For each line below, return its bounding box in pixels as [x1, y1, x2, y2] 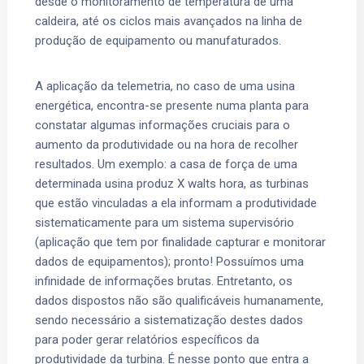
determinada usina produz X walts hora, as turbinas [35, 175, 310, 191]
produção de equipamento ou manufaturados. [35, 32, 282, 48]
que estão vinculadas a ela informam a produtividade [35, 195, 318, 210]
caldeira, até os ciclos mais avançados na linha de [35, 13, 303, 28]
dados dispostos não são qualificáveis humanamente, [35, 292, 324, 308]
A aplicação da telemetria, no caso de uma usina [35, 78, 296, 93]
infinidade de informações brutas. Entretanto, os [35, 273, 293, 288]
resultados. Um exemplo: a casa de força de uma [35, 156, 298, 171]
